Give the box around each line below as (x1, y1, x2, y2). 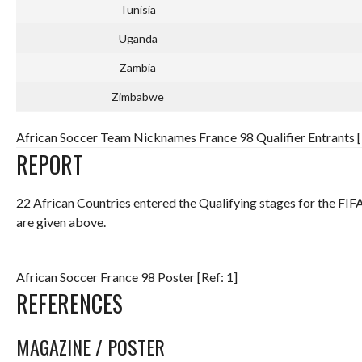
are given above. (16, 214, 106, 230)
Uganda (118, 32, 158, 46)
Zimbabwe (112, 90, 164, 104)
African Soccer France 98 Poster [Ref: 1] (16, 269, 238, 285)
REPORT (16, 148, 83, 182)
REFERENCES (16, 287, 123, 321)
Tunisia (120, 2, 156, 17)
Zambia (120, 61, 156, 75)
